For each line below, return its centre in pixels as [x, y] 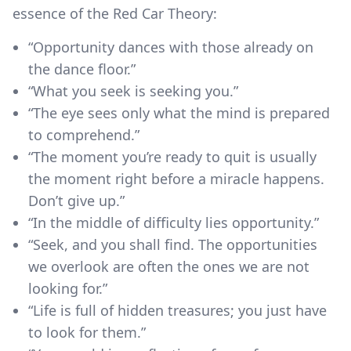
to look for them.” [87, 332]
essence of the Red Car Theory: [115, 13]
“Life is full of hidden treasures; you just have [177, 310]
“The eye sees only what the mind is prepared [179, 112]
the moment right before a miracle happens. [176, 178]
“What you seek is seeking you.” [133, 90]
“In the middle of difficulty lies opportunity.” [174, 222]
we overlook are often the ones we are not [169, 266]
